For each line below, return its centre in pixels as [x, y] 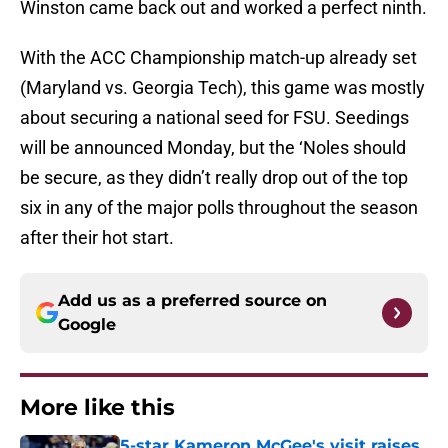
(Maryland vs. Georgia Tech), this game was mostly [222, 88]
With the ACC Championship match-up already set [218, 58]
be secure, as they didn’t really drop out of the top [214, 178]
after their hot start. [97, 238]
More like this [97, 408]
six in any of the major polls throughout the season [219, 208]
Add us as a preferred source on [192, 301]
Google [87, 325]
